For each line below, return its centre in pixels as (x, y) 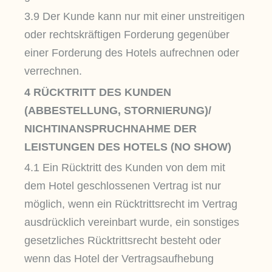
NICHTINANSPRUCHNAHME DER (110, 128)
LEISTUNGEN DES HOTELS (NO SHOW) (128, 147)
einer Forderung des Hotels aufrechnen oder (132, 53)
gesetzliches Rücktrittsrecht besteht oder (123, 241)
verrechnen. (53, 71)
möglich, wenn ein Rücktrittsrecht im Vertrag (131, 204)
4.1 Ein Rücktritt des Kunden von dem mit (125, 168)
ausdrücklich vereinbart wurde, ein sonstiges (132, 223)
